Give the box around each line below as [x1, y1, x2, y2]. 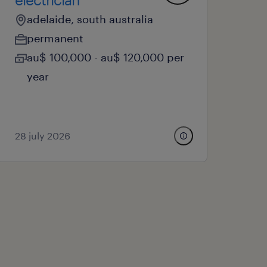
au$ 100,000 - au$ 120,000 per [27, 51, 185, 64]
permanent [27, 32, 84, 45]
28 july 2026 [15, 130, 71, 141]
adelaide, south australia [27, 13, 154, 26]
